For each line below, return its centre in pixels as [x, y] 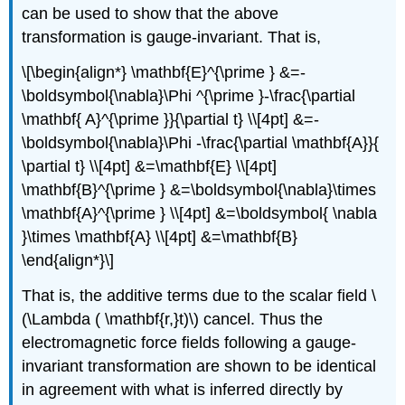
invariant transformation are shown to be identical [199, 367]
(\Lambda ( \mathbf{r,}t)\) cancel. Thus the [173, 320]
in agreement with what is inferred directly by [183, 390]
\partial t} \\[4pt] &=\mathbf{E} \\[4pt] [150, 167]
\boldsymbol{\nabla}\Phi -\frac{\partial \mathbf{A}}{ [201, 143]
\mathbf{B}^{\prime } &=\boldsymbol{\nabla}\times [199, 190]
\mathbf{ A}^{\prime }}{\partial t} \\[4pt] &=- [171, 120]
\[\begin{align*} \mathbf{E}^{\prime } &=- [164, 73]
